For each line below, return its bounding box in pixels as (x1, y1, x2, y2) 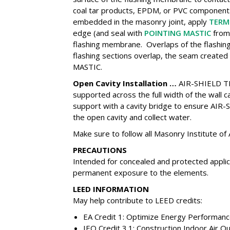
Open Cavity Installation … (72, 78, 179, 88)
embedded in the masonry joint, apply (72, 16, 209, 27)
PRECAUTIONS (72, 145, 127, 155)
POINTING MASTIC (144, 28, 211, 38)
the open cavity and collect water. (72, 112, 191, 122)
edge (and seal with (72, 28, 144, 38)
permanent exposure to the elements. (72, 167, 208, 178)
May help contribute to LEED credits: (72, 195, 202, 205)
